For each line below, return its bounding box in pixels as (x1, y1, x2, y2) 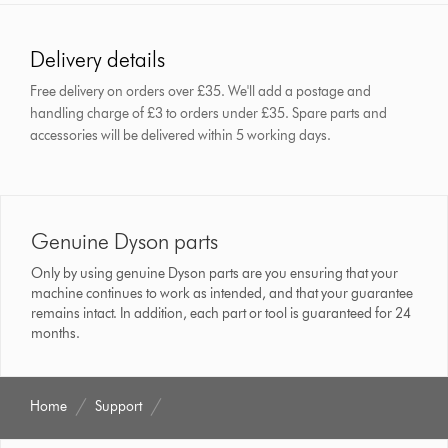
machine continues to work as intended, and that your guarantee (31, 285, 414, 303)
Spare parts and (292, 105, 388, 123)
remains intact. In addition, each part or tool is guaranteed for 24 (31, 305, 412, 323)
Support (95, 398, 143, 416)
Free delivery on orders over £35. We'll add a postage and (30, 83, 372, 101)
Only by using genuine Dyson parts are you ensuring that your (31, 265, 399, 283)
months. (31, 325, 84, 343)
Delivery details (30, 46, 166, 74)
